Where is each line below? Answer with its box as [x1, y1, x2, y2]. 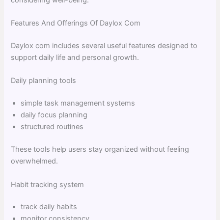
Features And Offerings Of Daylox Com [11, 19, 141, 28]
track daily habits [21, 202, 78, 212]
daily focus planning [21, 110, 88, 120]
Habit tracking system [11, 180, 84, 189]
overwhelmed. [11, 157, 58, 166]
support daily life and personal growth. [11, 53, 139, 62]
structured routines [21, 122, 84, 132]
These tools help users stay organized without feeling [11, 145, 190, 154]
